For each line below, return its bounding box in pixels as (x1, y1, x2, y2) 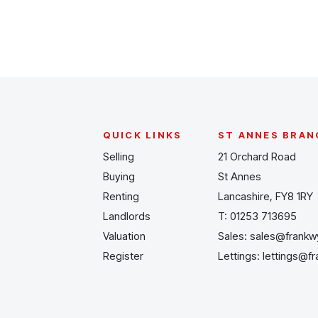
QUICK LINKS (102, 129, 182, 141)
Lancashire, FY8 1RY (218, 190, 314, 203)
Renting (102, 190, 139, 203)
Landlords (102, 209, 150, 223)
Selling (102, 150, 134, 163)
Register (102, 249, 143, 263)
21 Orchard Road (218, 150, 297, 163)
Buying (102, 170, 135, 183)
